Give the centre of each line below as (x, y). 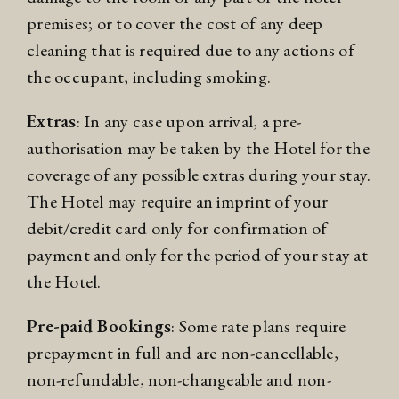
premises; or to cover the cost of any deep (175, 24)
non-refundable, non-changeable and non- (179, 380)
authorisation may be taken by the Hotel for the (198, 148)
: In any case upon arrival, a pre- (188, 122)
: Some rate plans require (259, 326)
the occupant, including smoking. (149, 77)
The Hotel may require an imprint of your (177, 202)
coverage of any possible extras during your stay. (199, 175)
